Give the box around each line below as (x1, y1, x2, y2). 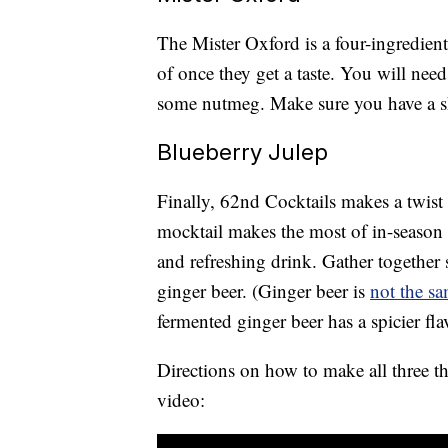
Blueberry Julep (157, 138, 328, 166)
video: (157, 387, 205, 413)
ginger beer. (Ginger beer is (157, 278, 370, 304)
